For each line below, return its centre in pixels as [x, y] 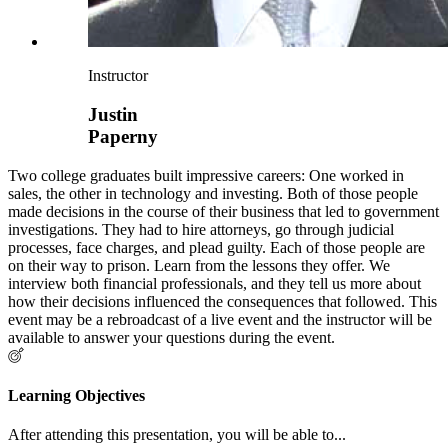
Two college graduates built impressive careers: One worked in [206, 175]
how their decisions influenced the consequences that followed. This [222, 301]
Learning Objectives [76, 396]
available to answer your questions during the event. [171, 337]
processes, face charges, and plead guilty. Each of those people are [216, 247]
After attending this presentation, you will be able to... [177, 435]
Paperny [123, 137]
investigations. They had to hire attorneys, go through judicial [201, 229]
